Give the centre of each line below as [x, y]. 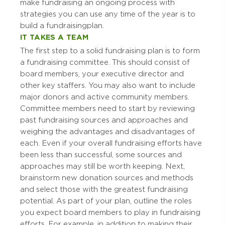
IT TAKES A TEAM [54, 37]
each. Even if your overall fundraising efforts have [111, 143]
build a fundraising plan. [62, 26]
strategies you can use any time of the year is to [108, 14]
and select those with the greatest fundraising [104, 190]
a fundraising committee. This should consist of [105, 63]
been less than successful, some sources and [101, 155]
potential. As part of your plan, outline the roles [106, 201]
